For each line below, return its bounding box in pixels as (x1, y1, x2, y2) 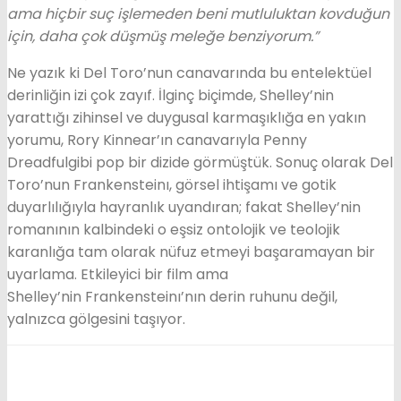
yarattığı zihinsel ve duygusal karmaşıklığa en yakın (7, 107, 366, 128)
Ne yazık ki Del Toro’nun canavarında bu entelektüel (7, 63, 371, 83)
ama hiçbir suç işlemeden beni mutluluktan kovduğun (7, 4, 389, 24)
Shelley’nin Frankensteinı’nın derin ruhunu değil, (7, 286, 337, 307)
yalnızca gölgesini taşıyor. (7, 309, 185, 329)
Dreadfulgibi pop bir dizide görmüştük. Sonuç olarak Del (7, 152, 393, 173)
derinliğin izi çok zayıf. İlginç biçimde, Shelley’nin (7, 85, 334, 106)
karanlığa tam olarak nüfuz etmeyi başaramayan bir (7, 242, 375, 262)
